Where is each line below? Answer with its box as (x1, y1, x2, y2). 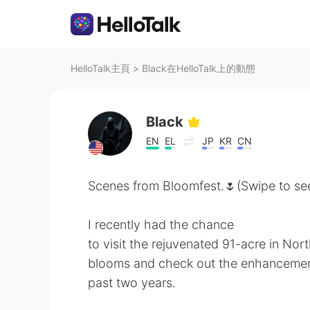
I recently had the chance (88, 217, 234, 232)
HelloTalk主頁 (71, 62, 130, 74)
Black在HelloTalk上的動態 (142, 62, 255, 74)
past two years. (88, 275, 176, 290)
